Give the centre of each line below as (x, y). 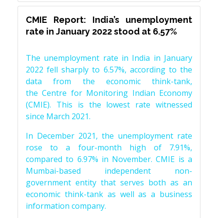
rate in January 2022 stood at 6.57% (101, 31)
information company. (66, 206)
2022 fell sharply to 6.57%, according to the (109, 70)
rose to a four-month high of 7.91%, (109, 147)
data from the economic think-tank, (109, 81)
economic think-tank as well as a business (109, 194)
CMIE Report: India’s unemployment (109, 20)
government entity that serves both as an (109, 182)
